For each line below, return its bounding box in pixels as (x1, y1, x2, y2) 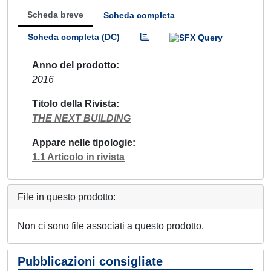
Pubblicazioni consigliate (18, 254, 163, 268)
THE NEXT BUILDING (32, 113, 131, 123)
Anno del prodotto (32, 59, 116, 70)
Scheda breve (27, 10, 83, 19)
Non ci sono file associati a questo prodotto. (18, 220, 204, 231)
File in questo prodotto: (18, 191, 116, 202)
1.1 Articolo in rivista (32, 151, 125, 162)
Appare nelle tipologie (32, 137, 132, 148)
